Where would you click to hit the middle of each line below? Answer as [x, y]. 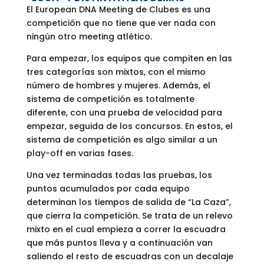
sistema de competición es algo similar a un [122, 140]
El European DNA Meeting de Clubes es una [118, 10]
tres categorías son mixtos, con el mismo [116, 72]
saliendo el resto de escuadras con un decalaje [130, 257]
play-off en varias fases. [80, 154]
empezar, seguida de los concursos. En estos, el [129, 126]
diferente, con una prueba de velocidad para [124, 113]
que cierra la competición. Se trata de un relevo [129, 216]
